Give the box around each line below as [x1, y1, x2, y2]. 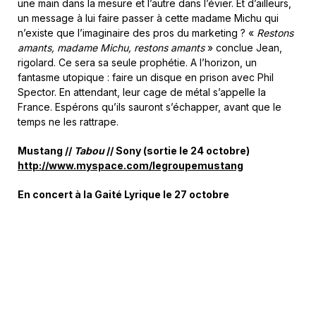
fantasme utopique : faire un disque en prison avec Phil [18, 71, 274, 83]
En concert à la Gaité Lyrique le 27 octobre [18, 188, 229, 200]
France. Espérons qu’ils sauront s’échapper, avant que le [18, 100, 281, 113]
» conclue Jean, [207, 41, 282, 54]
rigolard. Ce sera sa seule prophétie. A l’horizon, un [18, 56, 257, 68]
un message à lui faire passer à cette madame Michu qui [18, 11, 279, 24]
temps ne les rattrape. [18, 115, 119, 128]
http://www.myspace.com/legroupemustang [18, 159, 243, 171]
